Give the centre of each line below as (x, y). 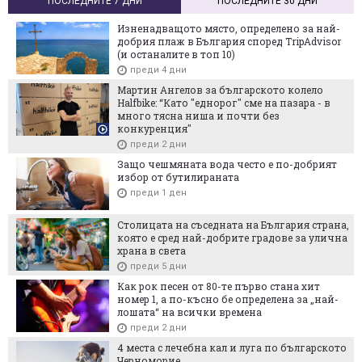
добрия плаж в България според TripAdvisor (229, 42)
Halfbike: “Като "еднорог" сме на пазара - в (224, 103)
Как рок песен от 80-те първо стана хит (219, 286)
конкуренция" (154, 129)
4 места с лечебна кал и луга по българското (232, 348)
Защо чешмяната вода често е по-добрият (227, 164)
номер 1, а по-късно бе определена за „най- (228, 299)
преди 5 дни (158, 267)
